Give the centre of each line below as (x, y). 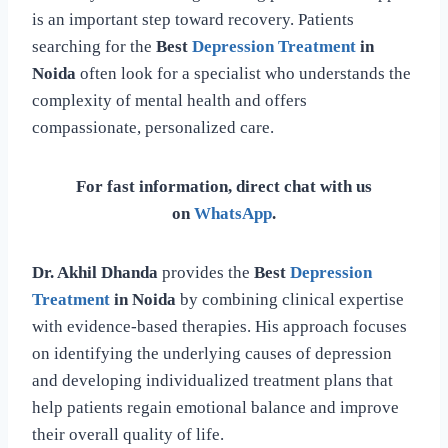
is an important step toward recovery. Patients (193, 19)
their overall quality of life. (128, 434)
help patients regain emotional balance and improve (215, 407)
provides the (206, 272)
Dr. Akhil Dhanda (95, 272)
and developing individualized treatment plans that (212, 380)
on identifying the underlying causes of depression (212, 353)
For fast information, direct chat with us (224, 186)
